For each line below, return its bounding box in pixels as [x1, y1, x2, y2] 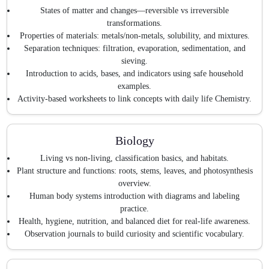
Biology [115, 133, 154, 147]
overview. [118, 179, 151, 189]
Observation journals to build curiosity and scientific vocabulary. [25, 229, 244, 239]
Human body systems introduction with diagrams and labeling [29, 192, 240, 201]
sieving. [121, 56, 148, 65]
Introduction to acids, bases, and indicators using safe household [26, 68, 243, 78]
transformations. [107, 18, 162, 28]
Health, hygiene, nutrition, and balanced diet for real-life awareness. [19, 217, 250, 226]
